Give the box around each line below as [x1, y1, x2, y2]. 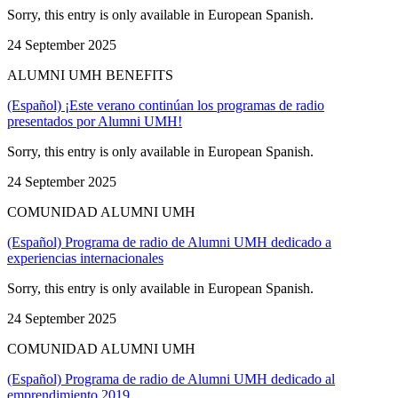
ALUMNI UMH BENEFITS [7, 67, 173, 83]
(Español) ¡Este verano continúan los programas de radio [7, 97, 324, 113]
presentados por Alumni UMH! [7, 113, 182, 129]
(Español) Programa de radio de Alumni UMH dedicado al [7, 370, 335, 386]
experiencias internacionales [7, 250, 163, 266]
